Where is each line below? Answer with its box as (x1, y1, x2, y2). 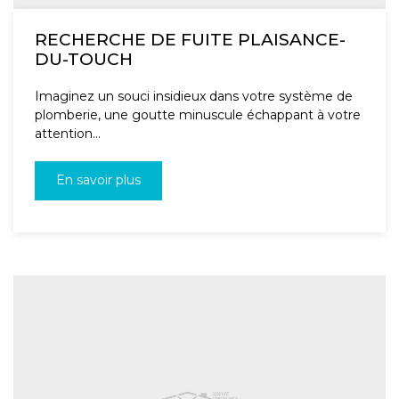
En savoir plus (56, 172, 141, 189)
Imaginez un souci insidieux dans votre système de (35, 88, 353, 105)
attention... (35, 126, 101, 142)
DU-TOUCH (35, 49, 133, 70)
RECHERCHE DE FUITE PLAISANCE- (35, 29, 346, 51)
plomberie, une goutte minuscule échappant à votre (35, 107, 361, 124)
